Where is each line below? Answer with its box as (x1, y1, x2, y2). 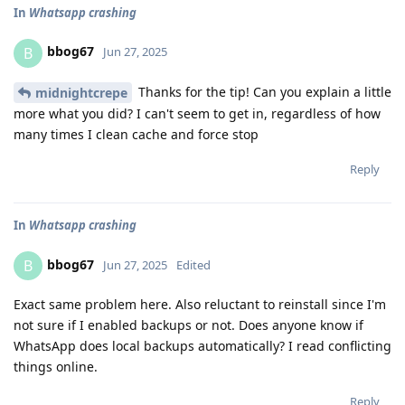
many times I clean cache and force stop (14, 126, 259, 144)
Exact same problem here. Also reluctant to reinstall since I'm (14, 296, 386, 314)
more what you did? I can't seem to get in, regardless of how (14, 105, 381, 123)
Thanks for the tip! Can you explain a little (135, 82, 391, 100)
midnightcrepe (35, 84, 127, 102)
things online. (14, 358, 98, 376)
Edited (176, 257, 211, 274)
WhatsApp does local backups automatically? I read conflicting (14, 337, 391, 355)
